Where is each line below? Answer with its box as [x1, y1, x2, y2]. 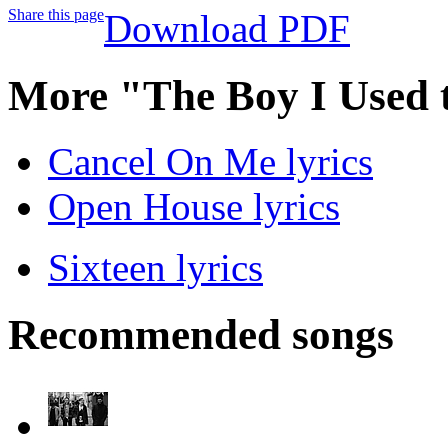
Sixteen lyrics [48, 246, 263, 290]
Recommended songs [8, 311, 394, 359]
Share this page [8, 5, 104, 23]
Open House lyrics [48, 185, 340, 229]
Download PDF [104, 6, 350, 50]
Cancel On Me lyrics [48, 140, 373, 184]
